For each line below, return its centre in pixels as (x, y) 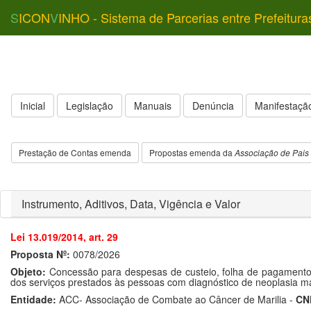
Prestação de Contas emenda (75, 152)
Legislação (90, 106)
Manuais (153, 106)
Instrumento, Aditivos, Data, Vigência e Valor (131, 204)
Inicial (33, 106)
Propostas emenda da (192, 152)
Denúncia (213, 106)
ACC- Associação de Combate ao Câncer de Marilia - (176, 299)
